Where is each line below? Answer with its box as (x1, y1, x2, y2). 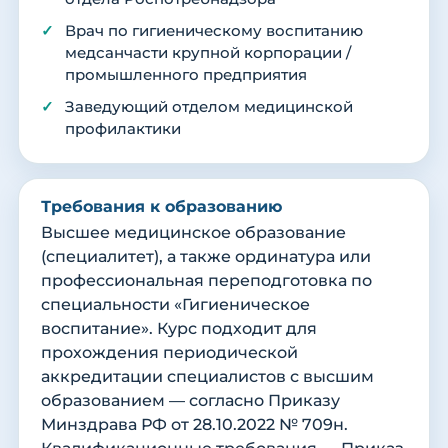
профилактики (65, 120, 181, 139)
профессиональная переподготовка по (41, 271, 372, 291)
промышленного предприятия (65, 66, 307, 85)
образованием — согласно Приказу (41, 391, 340, 411)
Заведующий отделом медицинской (65, 98, 353, 117)
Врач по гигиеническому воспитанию (65, 22, 363, 41)
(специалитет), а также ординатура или (41, 247, 371, 267)
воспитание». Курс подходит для (41, 319, 317, 339)
